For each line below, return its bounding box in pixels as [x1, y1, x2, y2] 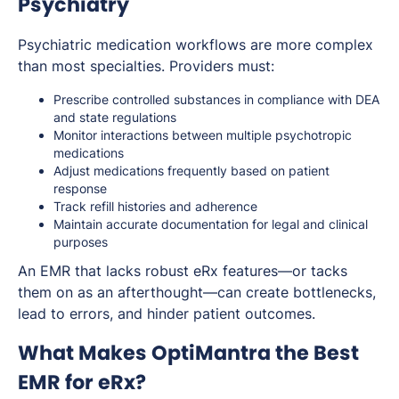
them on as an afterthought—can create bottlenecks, [18, 283, 376, 302]
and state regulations [53, 110, 176, 126]
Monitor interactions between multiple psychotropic [53, 127, 352, 143]
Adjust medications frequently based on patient [53, 163, 330, 179]
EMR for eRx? [18, 368, 146, 397]
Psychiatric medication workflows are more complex [18, 36, 373, 54]
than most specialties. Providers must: [18, 57, 274, 76]
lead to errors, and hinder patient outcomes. [18, 305, 315, 323]
